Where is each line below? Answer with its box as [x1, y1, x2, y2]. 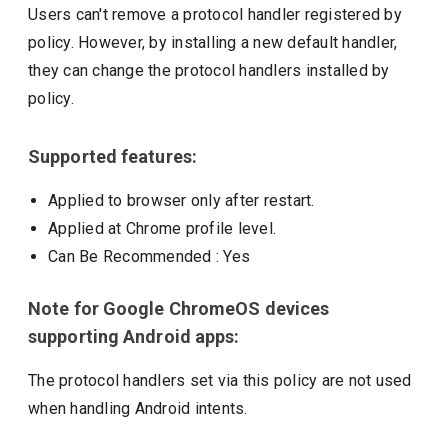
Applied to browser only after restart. [48, 191, 315, 210]
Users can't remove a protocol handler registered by [28, 5, 402, 24]
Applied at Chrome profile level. [48, 219, 277, 238]
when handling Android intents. [28, 399, 248, 418]
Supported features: [28, 146, 197, 167]
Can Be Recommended [48, 247, 212, 266]
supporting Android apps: [28, 326, 240, 347]
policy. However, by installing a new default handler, [28, 33, 398, 52]
